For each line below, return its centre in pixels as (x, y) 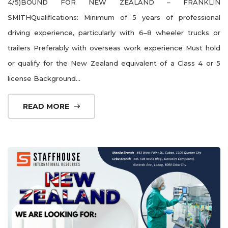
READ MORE (47, 106)
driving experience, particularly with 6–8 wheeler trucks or (114, 32)
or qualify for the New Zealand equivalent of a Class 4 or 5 (114, 63)
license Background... (44, 78)
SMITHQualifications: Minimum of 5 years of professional (114, 17)
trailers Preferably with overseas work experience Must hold (114, 48)
